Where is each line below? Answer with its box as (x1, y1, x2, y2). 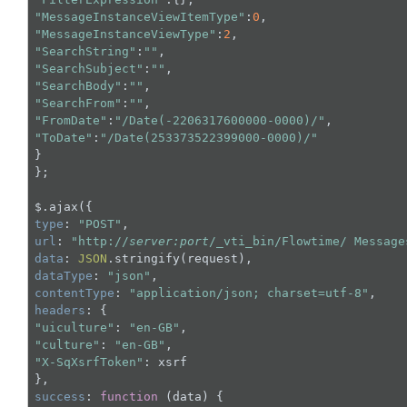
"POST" (77, 216, 122, 231)
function (99, 389, 158, 403)
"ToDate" (34, 130, 93, 144)
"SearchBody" (34, 78, 122, 93)
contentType (34, 285, 114, 300)
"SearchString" (34, 44, 136, 58)
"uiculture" (34, 320, 114, 334)
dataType (34, 268, 93, 283)
